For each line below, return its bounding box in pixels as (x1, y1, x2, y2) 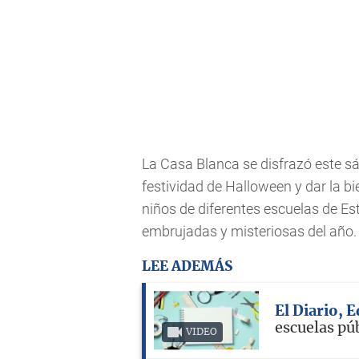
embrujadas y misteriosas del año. (142, 223, 357, 240)
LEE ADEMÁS (142, 259, 232, 273)
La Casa (142, 155, 193, 173)
